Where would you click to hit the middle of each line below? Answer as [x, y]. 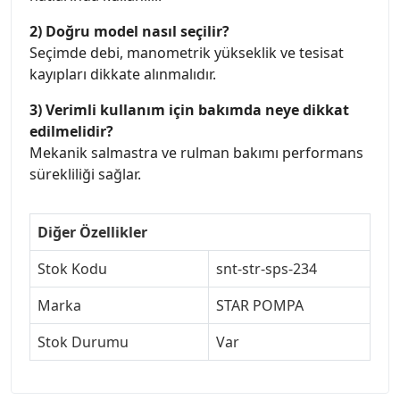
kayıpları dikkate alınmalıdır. [123, 75]
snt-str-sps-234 [267, 269]
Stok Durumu [83, 342]
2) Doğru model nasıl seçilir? [129, 32]
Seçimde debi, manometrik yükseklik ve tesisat [187, 53]
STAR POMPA [260, 306]
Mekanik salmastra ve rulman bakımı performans [196, 153]
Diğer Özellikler [92, 233]
